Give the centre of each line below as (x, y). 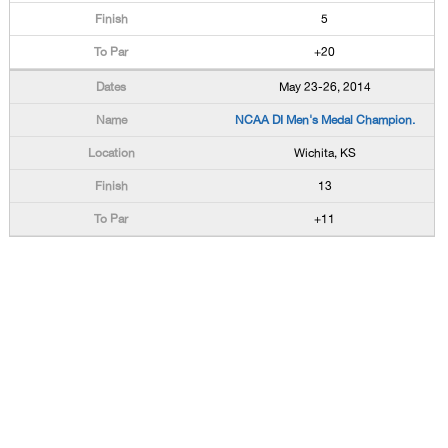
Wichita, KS (324, 153)
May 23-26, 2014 (324, 87)
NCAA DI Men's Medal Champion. (324, 120)
